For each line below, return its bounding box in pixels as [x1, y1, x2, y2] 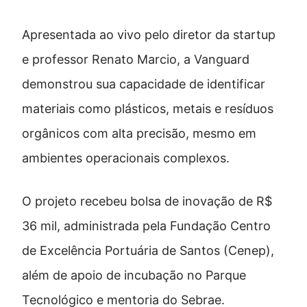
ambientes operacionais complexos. [22, 150, 230, 165]
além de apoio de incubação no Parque [22, 267, 246, 282]
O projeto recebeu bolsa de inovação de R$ [22, 193, 272, 208]
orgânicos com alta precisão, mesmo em [22, 125, 256, 140]
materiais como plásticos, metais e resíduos [22, 101, 273, 116]
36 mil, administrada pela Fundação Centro [22, 218, 271, 233]
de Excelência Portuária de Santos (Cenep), [22, 243, 274, 258]
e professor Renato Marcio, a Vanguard [22, 51, 249, 66]
